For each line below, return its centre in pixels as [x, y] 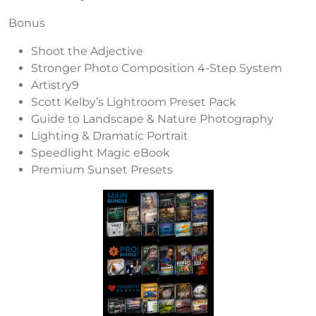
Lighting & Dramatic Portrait [110, 135]
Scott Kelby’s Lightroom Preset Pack [134, 102]
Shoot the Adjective [87, 51]
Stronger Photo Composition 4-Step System [157, 68]
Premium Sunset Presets [102, 169]
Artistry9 [55, 85]
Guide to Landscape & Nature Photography [152, 119]
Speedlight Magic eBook [101, 152]
